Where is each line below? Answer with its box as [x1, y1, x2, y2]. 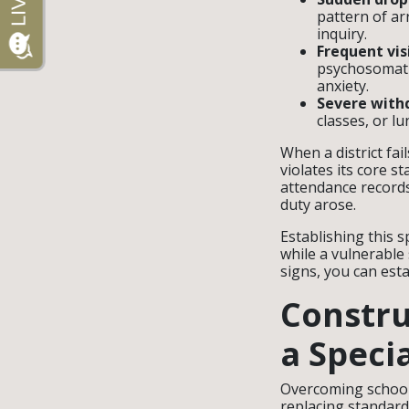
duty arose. [280, 194, 356, 215]
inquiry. [317, 24, 367, 44]
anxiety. [317, 76, 369, 96]
